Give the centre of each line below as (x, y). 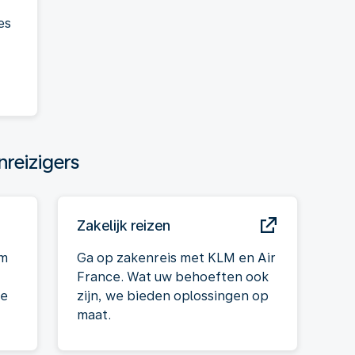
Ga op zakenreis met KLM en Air (176, 258)
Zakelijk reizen (124, 225)
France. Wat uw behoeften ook (173, 277)
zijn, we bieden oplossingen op (173, 296)
